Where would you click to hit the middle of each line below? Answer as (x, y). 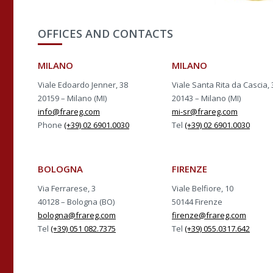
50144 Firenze (197, 201)
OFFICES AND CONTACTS (105, 33)
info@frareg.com (69, 111)
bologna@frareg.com (77, 215)
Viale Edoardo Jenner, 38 (83, 84)
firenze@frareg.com (209, 215)
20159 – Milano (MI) (72, 98)
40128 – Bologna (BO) (76, 201)
